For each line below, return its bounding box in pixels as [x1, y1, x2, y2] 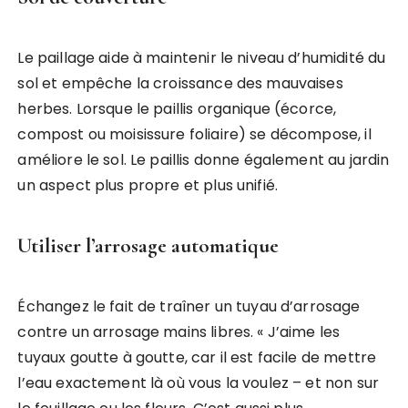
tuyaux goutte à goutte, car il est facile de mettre [17, 346, 377, 368]
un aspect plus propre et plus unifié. [17, 174, 279, 196]
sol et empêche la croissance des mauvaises [17, 72, 343, 94]
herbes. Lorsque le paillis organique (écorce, [17, 97, 337, 119]
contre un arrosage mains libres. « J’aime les [17, 321, 341, 342]
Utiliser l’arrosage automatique [17, 232, 280, 259]
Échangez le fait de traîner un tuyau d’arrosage [17, 295, 361, 317]
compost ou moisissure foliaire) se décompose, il [17, 123, 372, 145]
